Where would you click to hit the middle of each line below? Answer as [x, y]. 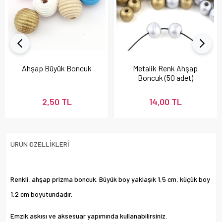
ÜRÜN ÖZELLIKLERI [40, 144]
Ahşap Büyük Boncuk [57, 68]
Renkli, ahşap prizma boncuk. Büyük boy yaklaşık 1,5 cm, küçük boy [110, 179]
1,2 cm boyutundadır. [41, 194]
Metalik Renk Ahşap [165, 68]
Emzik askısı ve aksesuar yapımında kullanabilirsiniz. [89, 216]
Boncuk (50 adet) [165, 77]
